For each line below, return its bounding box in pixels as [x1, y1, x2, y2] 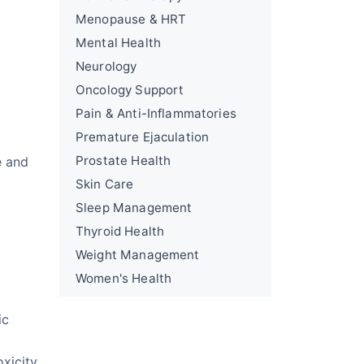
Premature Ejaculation [76, 129, 210, 145]
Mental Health [76, 35, 161, 50]
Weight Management [76, 247, 200, 262]
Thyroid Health [76, 223, 165, 239]
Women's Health [76, 271, 172, 286]
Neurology [76, 58, 137, 74]
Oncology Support [76, 82, 184, 97]
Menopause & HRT [76, 11, 187, 27]
